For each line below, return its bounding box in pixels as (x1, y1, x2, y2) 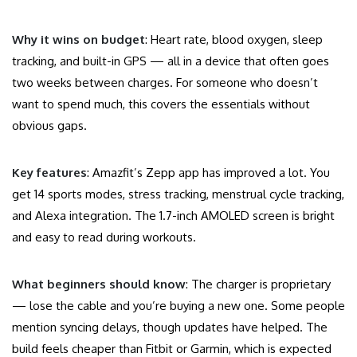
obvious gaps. (12, 118, 87, 134)
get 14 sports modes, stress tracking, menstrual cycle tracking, (12, 186, 344, 202)
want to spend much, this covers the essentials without (12, 96, 310, 112)
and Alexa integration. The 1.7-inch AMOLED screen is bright (12, 208, 335, 224)
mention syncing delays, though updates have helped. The (12, 320, 328, 335)
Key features (12, 165, 87, 181)
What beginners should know (12, 277, 186, 292)
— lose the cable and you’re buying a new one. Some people (12, 298, 345, 314)
